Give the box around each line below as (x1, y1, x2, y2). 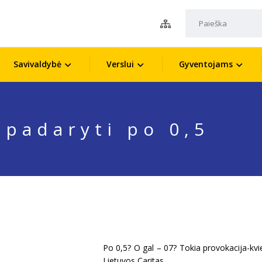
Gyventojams (178, 58, 233, 70)
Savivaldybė (13, 58, 61, 70)
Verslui (106, 58, 134, 70)
